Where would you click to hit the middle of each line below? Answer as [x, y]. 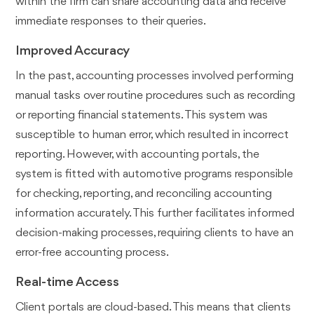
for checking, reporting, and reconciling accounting [144, 194]
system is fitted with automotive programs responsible [155, 175]
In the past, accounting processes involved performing [155, 76]
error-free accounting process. [93, 253]
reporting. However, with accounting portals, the [138, 155]
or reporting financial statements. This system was [142, 116]
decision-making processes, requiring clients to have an [155, 233]
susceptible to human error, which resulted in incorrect [152, 135]
